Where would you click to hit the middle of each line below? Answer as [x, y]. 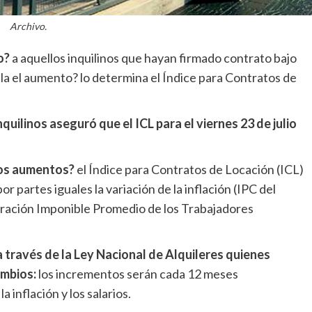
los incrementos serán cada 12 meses [137, 274]
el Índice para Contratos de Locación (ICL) [189, 170]
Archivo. [28, 26]
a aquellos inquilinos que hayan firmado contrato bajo [153, 58]
